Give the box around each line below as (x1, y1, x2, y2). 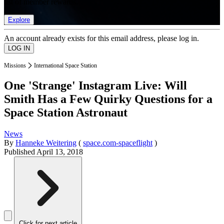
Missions (4, 61, 26, 69)
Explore (8, 15, 30, 23)
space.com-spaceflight (83, 138, 152, 147)
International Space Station (34, 61, 97, 69)
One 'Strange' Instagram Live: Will (4, 79, 187, 92)
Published (4, 147, 36, 156)
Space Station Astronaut (4, 106, 127, 119)
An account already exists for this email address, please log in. (4, 33, 199, 42)
